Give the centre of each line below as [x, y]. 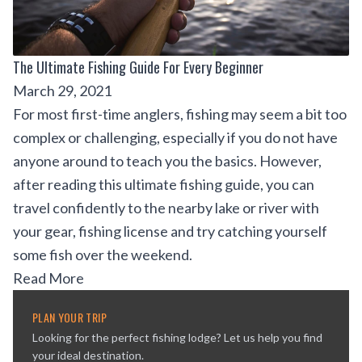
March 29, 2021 [62, 90]
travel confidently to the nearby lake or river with [166, 207]
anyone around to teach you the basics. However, [167, 160]
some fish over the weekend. [103, 254]
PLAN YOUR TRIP [69, 317]
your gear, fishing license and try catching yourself [170, 231]
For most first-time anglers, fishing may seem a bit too [180, 114]
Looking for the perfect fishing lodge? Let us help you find [177, 337]
